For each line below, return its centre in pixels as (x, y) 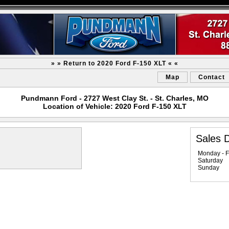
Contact (212, 77)
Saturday (210, 161)
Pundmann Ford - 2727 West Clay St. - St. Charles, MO (114, 98)
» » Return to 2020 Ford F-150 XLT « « (114, 63)
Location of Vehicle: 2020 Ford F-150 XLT (114, 106)
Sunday (209, 168)
